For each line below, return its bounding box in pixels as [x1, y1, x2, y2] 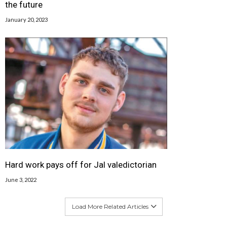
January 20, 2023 [5, 16, 48, 23]
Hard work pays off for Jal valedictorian [5, 159, 157, 170]
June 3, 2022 [5, 176, 36, 183]
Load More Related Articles [71, 202, 148, 210]
